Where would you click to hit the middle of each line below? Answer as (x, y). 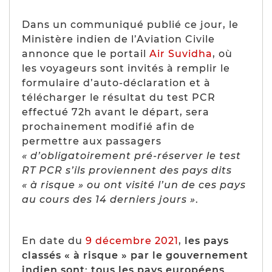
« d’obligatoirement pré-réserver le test (131, 155)
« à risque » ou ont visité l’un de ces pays (134, 185)
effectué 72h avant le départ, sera (116, 112)
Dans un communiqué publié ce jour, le (130, 24)
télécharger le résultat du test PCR (119, 97)
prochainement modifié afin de (108, 126)
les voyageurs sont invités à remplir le (126, 68)
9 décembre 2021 (132, 240)
